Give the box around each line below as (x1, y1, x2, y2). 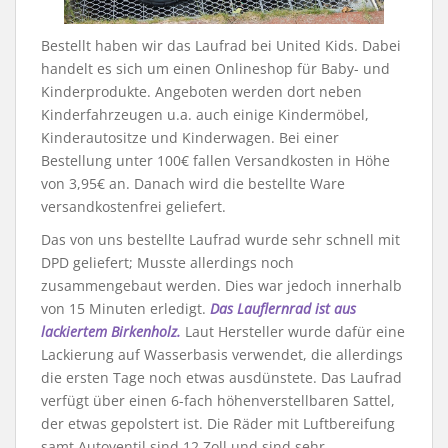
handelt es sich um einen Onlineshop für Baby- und (41, 59, 390, 79)
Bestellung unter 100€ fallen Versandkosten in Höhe (41, 151, 390, 171)
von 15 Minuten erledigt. (41, 299, 210, 319)
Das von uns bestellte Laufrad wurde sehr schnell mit (41, 230, 400, 250)
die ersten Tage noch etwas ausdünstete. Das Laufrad (41, 368, 402, 388)
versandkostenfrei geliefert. (41, 197, 226, 217)
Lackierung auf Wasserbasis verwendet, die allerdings (41, 345, 403, 365)
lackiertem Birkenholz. (41, 322, 181, 342)
